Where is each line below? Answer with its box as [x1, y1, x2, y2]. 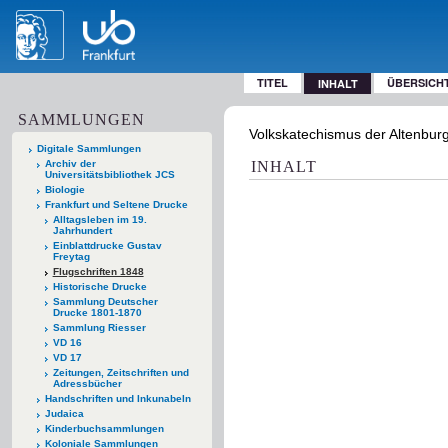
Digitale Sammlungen [37, 142, 141, 154]
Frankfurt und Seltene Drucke [44, 198, 188, 210]
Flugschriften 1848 [52, 265, 144, 277]
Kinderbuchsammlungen [44, 422, 164, 434]
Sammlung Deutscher [52, 295, 158, 307]
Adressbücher [52, 377, 122, 389]
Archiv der [44, 157, 96, 169]
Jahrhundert [52, 224, 112, 236]
